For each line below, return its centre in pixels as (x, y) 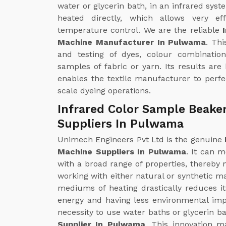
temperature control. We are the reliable (140, 30)
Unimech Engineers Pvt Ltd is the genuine (141, 139)
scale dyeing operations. (104, 90)
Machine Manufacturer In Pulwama (132, 42)
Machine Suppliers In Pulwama (122, 151)
